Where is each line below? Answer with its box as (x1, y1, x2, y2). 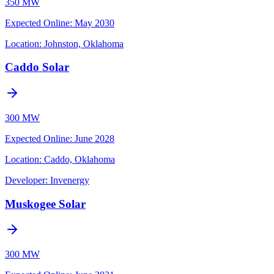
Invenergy (50, 174, 89, 185)
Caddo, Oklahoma (44, 154, 115, 165)
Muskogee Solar (5, 197, 86, 210)
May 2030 (75, 17, 114, 28)
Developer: (5, 174, 48, 185)
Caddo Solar (5, 61, 69, 74)
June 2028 (75, 133, 114, 144)
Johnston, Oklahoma (44, 38, 124, 49)
